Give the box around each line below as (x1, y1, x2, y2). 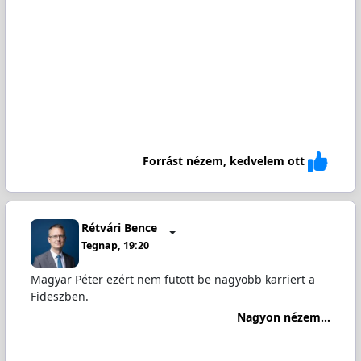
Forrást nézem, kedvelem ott (143, 153, 305, 169)
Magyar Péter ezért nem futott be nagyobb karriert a (30, 271, 315, 287)
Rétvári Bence (81, 220, 158, 236)
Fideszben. (30, 288, 89, 304)
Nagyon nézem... (237, 309, 331, 326)
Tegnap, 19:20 (81, 239, 150, 253)
